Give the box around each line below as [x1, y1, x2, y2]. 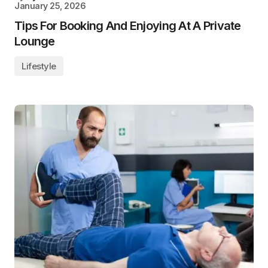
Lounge [14, 34, 55, 48]
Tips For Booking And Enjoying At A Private [14, 19, 241, 33]
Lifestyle [22, 60, 56, 72]
